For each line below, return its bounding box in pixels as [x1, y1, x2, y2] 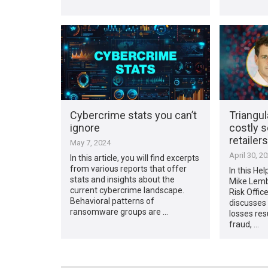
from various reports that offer [70, 163, 187, 173]
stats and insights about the [70, 174, 175, 184]
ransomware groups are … [70, 206, 169, 217]
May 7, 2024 [70, 138, 111, 147]
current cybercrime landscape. [70, 185, 185, 195]
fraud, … [229, 219, 259, 229]
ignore [70, 121, 100, 134]
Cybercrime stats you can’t [70, 108, 197, 121]
